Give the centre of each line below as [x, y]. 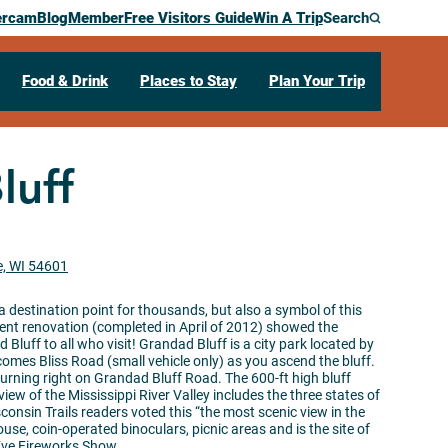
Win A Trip [287, 18]
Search [345, 18]
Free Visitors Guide [188, 18]
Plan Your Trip [316, 81]
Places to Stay [188, 81]
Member [95, 18]
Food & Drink [64, 81]
